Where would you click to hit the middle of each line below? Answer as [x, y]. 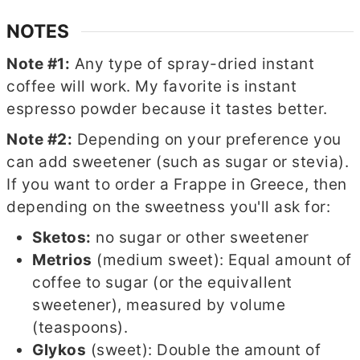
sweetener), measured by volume [159, 305]
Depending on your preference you [207, 139]
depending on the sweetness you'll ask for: [169, 207]
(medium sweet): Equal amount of [222, 260]
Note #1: [39, 63]
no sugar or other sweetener [200, 237]
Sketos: [62, 237]
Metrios [62, 260]
